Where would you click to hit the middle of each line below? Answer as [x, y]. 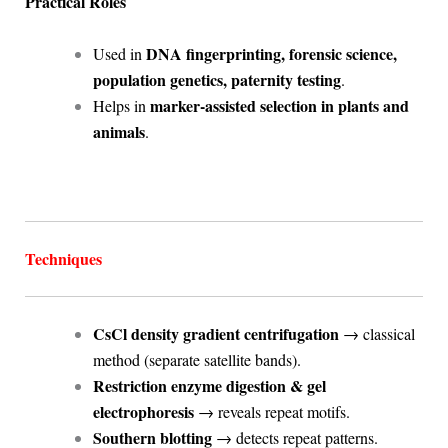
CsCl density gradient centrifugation [215, 333]
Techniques [63, 258]
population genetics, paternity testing [216, 79]
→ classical [376, 333]
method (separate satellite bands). [196, 359]
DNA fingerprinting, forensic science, [271, 53]
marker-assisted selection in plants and [279, 105]
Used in [119, 53]
